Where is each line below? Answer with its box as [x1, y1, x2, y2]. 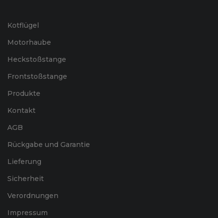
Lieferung [7, 157, 41, 166]
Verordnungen [7, 191, 58, 200]
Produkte [7, 89, 40, 98]
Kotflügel [7, 20, 39, 30]
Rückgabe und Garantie [7, 140, 90, 149]
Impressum [7, 208, 48, 217]
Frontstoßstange [7, 72, 67, 81]
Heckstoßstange [7, 54, 66, 64]
